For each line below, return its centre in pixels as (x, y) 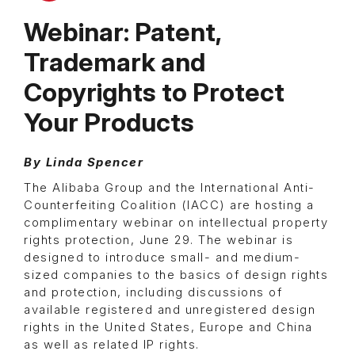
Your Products (109, 123)
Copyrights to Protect (154, 93)
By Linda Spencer (84, 163)
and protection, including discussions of (153, 293)
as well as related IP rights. (112, 345)
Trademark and (115, 63)
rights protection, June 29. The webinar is (158, 240)
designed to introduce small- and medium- (162, 258)
